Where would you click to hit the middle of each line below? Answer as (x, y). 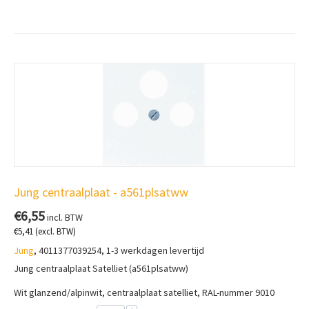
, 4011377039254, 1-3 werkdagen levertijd (119, 251)
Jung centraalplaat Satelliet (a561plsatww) (101, 269)
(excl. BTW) (54, 232)
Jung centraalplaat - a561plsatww (101, 192)
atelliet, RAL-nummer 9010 (221, 293)
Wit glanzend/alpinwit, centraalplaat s (91, 293)
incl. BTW (64, 218)
